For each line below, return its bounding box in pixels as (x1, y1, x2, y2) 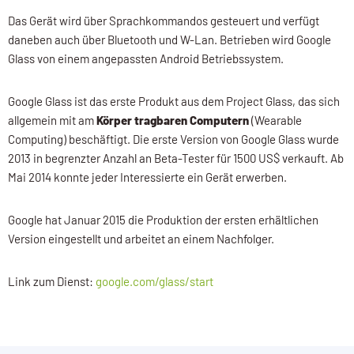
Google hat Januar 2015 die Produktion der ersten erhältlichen (8, 212, 318, 227)
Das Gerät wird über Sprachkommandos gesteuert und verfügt (8, 13, 319, 28)
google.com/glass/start (96, 273, 213, 288)
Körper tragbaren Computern (96, 112, 249, 127)
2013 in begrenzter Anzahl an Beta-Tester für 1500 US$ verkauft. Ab (8, 150, 344, 165)
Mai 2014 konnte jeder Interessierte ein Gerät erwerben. (8, 169, 287, 184)
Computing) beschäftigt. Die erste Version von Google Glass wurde (8, 131, 339, 146)
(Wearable (249, 112, 302, 127)
